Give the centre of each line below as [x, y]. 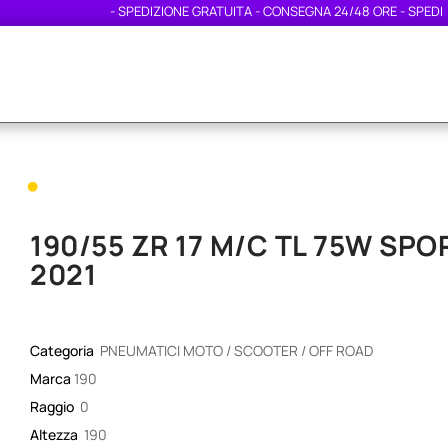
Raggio [53, 407]
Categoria [63, 351]
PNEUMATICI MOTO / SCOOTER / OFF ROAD [236, 351]
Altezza [55, 435]
